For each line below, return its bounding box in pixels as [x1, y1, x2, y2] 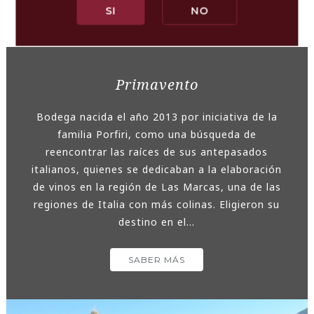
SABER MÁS [128, 254, 186, 265]
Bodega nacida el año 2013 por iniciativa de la [36, 109, 278, 123]
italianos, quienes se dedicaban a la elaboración [32, 162, 282, 176]
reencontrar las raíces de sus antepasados [46, 144, 268, 158]
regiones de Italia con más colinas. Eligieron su [34, 197, 280, 211]
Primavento [115, 74, 198, 94]
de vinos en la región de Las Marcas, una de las [32, 179, 281, 193]
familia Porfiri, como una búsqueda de [57, 127, 257, 141]
